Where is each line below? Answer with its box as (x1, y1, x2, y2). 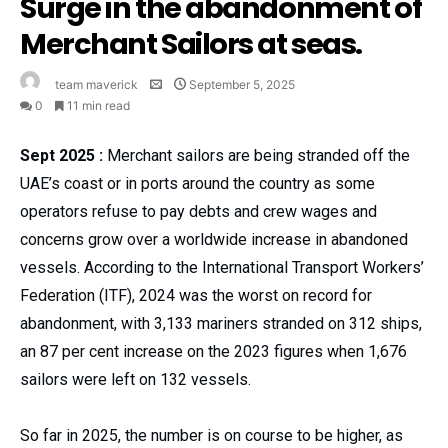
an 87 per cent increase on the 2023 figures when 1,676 (20, 341, 407, 361)
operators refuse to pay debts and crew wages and (20, 201, 377, 221)
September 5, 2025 (189, 76, 295, 92)
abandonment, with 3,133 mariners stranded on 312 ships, (20, 313, 422, 333)
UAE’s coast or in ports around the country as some (20, 173, 375, 193)
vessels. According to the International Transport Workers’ (20, 257, 424, 277)
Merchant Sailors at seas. (20, 23, 362, 64)
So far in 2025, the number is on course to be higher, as (20, 425, 403, 445)
